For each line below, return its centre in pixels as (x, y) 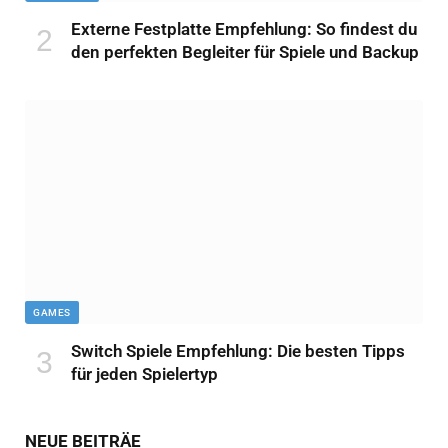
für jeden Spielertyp (144, 373)
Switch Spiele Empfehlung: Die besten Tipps (238, 350)
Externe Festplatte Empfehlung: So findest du (244, 28)
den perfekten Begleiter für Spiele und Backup (245, 51)
